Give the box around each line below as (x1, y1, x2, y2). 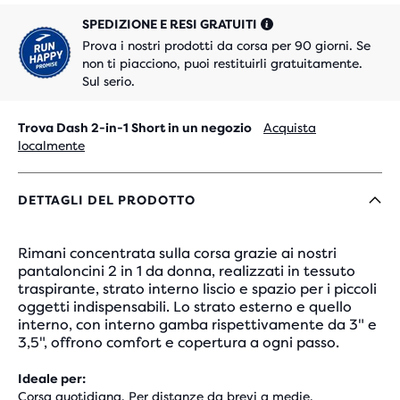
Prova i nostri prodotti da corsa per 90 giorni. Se (82, 38, 371, 53)
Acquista (263, 121, 316, 135)
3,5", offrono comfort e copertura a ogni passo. (18, 334, 339, 351)
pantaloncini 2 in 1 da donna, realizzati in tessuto (18, 262, 355, 279)
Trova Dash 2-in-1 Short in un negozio (18, 121, 254, 135)
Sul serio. (82, 74, 135, 88)
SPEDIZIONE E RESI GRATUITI (82, 17, 257, 31)
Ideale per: (18, 371, 86, 386)
